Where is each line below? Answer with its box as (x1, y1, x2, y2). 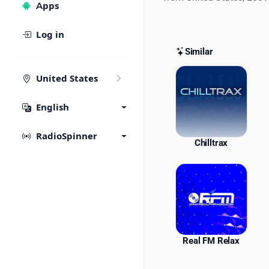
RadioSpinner (36, 130, 97, 142)
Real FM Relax (182, 235, 240, 247)
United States (36, 73, 98, 85)
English (36, 101, 69, 113)
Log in (36, 29, 64, 41)
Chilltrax (194, 138, 228, 149)
